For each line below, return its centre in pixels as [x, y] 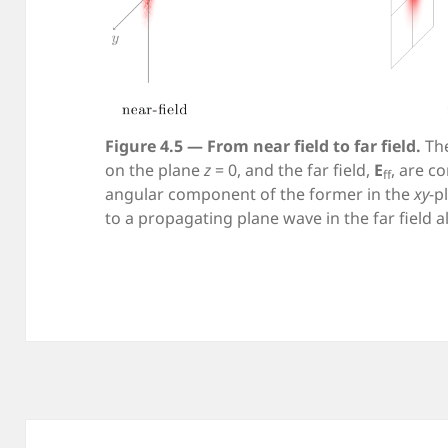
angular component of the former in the [260, 193]
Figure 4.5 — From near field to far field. [263, 145]
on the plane [155, 169]
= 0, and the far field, [293, 169]
